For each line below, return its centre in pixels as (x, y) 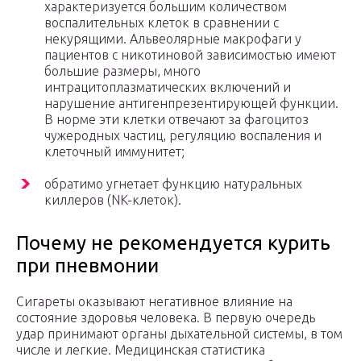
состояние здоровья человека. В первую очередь (166, 318)
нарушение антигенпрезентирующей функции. (191, 104)
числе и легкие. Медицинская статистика (141, 350)
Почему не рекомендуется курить (173, 243)
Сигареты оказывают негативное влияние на (154, 302)
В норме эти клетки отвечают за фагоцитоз (176, 120)
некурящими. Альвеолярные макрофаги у (173, 39)
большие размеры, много (122, 71)
